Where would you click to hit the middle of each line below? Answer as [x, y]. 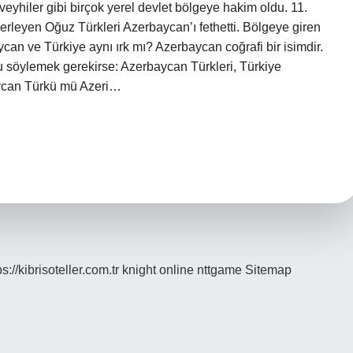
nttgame [219, 270]
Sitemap [268, 270]
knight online [158, 270]
